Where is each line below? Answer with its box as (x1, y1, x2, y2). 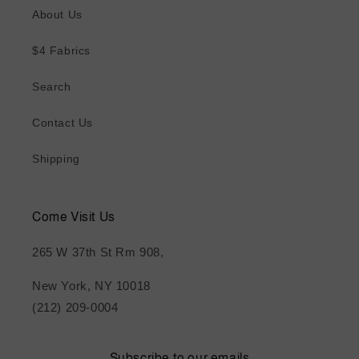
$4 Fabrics (32, 44, 91, 57)
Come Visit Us (32, 210, 115, 224)
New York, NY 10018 (32, 279, 151, 292)
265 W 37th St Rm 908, (32, 245, 164, 259)
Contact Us (32, 116, 93, 129)
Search (32, 80, 71, 93)
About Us (32, 8, 83, 21)
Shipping (32, 152, 80, 165)
